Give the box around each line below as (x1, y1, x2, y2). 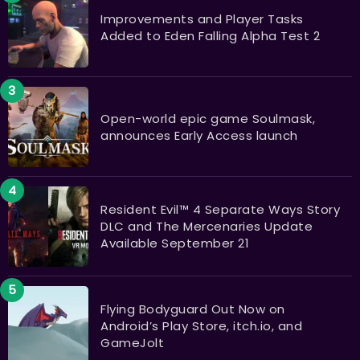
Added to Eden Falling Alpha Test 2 (100, 27, 320, 44)
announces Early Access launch (100, 126, 298, 144)
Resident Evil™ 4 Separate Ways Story (100, 201, 340, 219)
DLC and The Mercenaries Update (100, 218, 313, 235)
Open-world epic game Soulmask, (100, 109, 315, 127)
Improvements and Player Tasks (100, 10, 304, 27)
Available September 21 (100, 235, 249, 252)
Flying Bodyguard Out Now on (100, 301, 285, 318)
